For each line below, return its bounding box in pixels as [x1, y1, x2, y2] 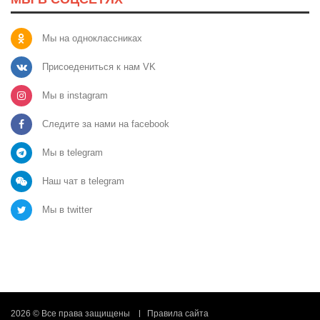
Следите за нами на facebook [42, 118, 169, 129]
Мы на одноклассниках [42, 32, 142, 44]
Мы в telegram [42, 146, 103, 158]
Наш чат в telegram [42, 175, 124, 186]
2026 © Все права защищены [11, 308, 130, 319]
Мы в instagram [42, 89, 108, 101]
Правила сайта [147, 308, 209, 319]
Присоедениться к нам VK [42, 61, 156, 72]
